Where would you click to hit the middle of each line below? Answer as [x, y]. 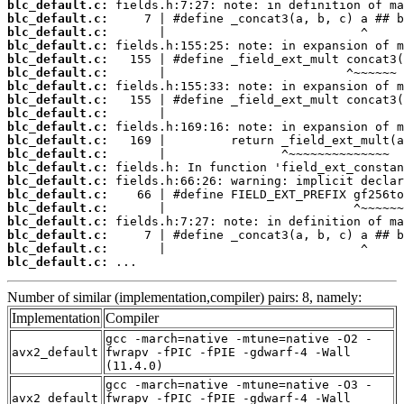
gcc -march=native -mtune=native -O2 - [239, 338]
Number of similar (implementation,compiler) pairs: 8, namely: [184, 297]
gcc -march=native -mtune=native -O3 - [239, 384]
